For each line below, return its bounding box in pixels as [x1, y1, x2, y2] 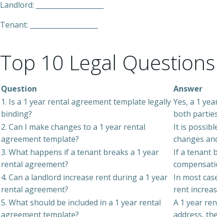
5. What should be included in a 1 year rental [1, 197, 161, 208]
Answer [173, 83, 202, 94]
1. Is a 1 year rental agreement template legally [1, 96, 171, 107]
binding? [1, 108, 32, 119]
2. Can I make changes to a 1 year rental [1, 122, 145, 132]
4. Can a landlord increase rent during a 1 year [1, 172, 168, 183]
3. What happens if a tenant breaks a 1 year [1, 147, 159, 157]
